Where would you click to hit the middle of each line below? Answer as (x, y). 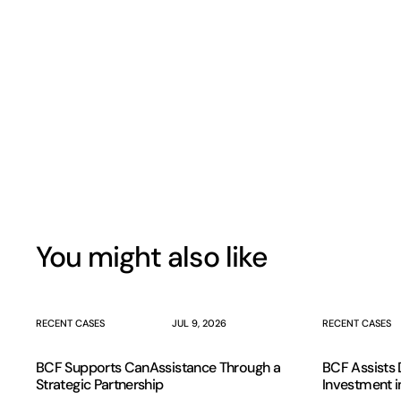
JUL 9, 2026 (199, 323)
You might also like (152, 257)
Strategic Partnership (100, 384)
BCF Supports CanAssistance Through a (158, 367)
